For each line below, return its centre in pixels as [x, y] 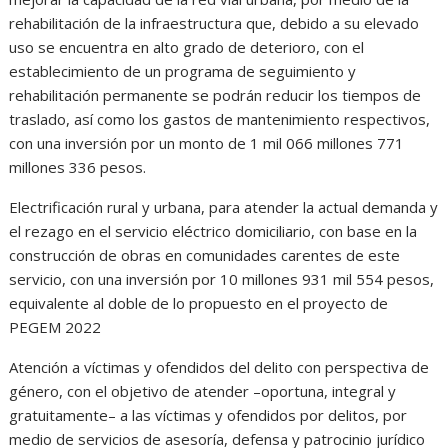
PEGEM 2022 [55, 327]
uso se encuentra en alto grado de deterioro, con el [187, 47]
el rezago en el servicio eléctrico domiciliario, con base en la [213, 231]
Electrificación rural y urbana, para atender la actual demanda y [224, 207]
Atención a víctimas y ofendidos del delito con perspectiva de [219, 367]
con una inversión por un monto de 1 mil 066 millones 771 [207, 143]
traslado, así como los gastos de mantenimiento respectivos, [220, 119]
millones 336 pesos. [78, 167]
